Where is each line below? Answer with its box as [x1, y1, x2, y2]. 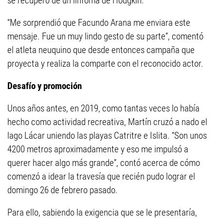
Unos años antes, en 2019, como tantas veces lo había [7, 103, 200, 114]
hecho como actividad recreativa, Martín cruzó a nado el [7, 116, 207, 127]
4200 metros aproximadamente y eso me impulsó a [7, 144, 188, 155]
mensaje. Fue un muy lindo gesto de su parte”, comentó [7, 31, 203, 42]
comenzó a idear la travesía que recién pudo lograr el [7, 171, 195, 182]
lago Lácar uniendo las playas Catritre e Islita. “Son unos [7, 130, 207, 141]
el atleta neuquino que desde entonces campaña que [7, 44, 195, 55]
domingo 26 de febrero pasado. [7, 184, 118, 196]
